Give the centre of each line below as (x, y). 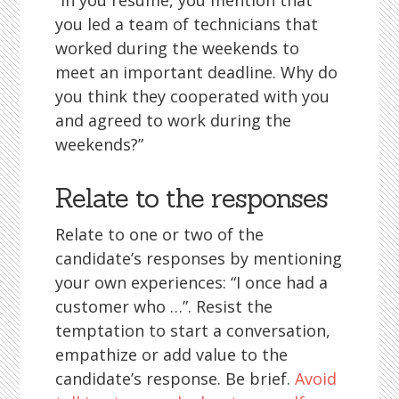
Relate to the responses (192, 198)
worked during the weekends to (178, 48)
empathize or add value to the (172, 354)
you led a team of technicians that (187, 24)
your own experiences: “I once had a (192, 282)
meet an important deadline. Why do (197, 72)
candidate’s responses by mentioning (199, 258)
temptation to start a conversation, (193, 330)
